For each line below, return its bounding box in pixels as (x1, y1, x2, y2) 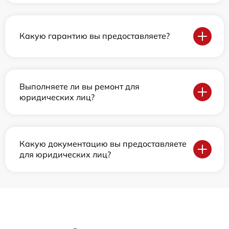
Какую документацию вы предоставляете (19, 138, 187, 149)
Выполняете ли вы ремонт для (19, 81, 140, 91)
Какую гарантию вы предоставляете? (19, 31, 170, 41)
